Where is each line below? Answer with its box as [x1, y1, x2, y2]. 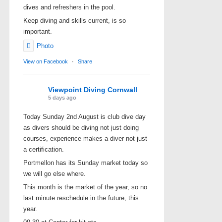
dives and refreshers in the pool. [23, 3, 115, 11]
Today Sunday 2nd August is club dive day [23, 112, 146, 120]
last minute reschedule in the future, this [23, 194, 139, 202]
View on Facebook [23, 58, 68, 64]
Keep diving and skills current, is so [23, 16, 126, 24]
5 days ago [48, 94, 76, 101]
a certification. [23, 145, 64, 153]
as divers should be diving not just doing [23, 123, 139, 131]
